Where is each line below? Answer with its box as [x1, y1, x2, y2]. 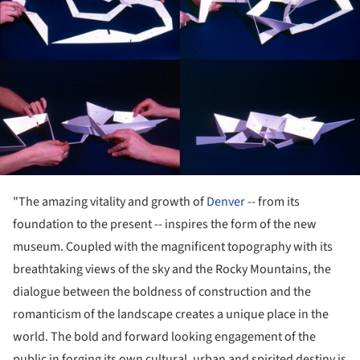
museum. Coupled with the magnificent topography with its [13, 238, 333, 256]
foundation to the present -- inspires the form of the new [13, 215, 317, 234]
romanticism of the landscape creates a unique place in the [13, 305, 329, 324]
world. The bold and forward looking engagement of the [13, 328, 316, 346]
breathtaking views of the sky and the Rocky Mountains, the [13, 260, 331, 279]
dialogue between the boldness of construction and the [13, 283, 311, 301]
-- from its [245, 193, 300, 211]
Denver [207, 193, 245, 211]
